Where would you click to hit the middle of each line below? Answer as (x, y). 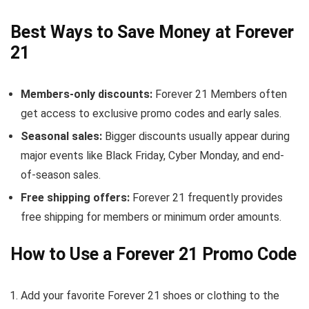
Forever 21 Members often (220, 94)
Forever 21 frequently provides (206, 198)
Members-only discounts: (87, 94)
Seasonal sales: (61, 136)
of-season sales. (61, 175)
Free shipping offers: (75, 198)
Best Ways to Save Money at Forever (152, 32)
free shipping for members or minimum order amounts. (151, 217)
